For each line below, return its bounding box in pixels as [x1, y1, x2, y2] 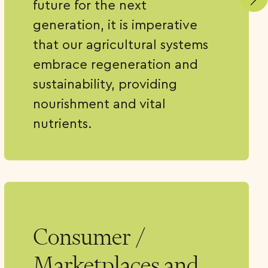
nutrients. [33, 115, 93, 132]
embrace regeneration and [33, 56, 199, 72]
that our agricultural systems [33, 36, 209, 53]
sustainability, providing [33, 75, 178, 92]
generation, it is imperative [33, 16, 198, 33]
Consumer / [33, 223, 146, 251]
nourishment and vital [33, 95, 166, 112]
